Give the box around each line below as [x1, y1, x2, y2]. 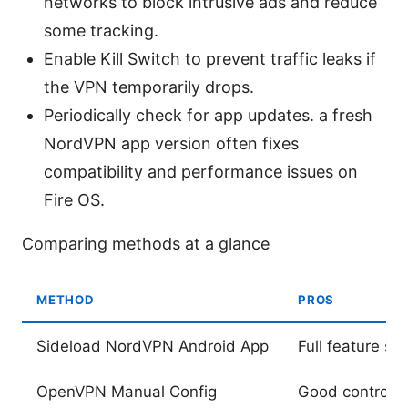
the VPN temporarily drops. [44, 76, 254, 97]
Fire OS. [44, 189, 105, 209]
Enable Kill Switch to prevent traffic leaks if [44, 48, 376, 68]
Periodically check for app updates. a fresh [44, 105, 372, 125]
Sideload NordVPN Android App [36, 336, 269, 355]
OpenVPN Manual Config [36, 382, 217, 401]
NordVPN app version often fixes [44, 133, 299, 153]
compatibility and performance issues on [44, 161, 358, 181]
